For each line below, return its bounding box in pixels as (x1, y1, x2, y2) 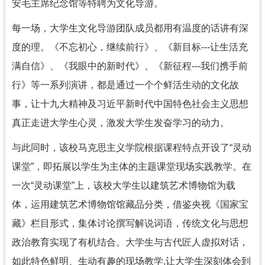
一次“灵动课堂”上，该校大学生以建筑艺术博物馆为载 (12, 180, 235, 190)
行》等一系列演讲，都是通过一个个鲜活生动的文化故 (12, 80, 239, 90)
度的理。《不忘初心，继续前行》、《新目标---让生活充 (12, 42, 248, 52)
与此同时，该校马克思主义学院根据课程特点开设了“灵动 (12, 143, 251, 153)
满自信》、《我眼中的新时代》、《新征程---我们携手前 (12, 61, 248, 71)
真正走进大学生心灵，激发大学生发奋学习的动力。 (12, 118, 230, 128)
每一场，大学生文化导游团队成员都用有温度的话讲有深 (12, 23, 248, 33)
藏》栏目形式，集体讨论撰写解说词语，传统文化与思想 (12, 218, 248, 228)
